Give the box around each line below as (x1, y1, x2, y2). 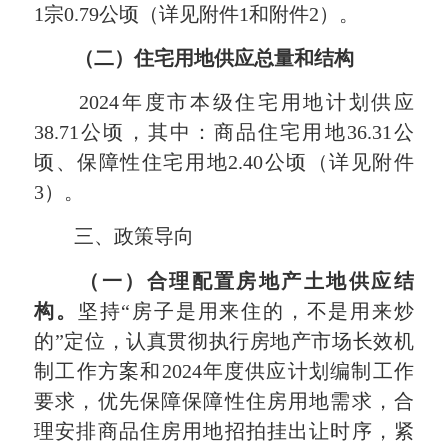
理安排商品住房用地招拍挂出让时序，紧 (34, 419, 414, 442)
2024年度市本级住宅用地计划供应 (34, 91, 414, 114)
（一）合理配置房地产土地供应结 (79, 269, 414, 292)
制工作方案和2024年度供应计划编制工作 (34, 359, 414, 382)
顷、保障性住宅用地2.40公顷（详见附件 (34, 151, 414, 174)
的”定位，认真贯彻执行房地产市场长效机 (34, 329, 414, 352)
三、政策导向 (34, 225, 195, 248)
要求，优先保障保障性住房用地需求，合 (34, 389, 414, 412)
